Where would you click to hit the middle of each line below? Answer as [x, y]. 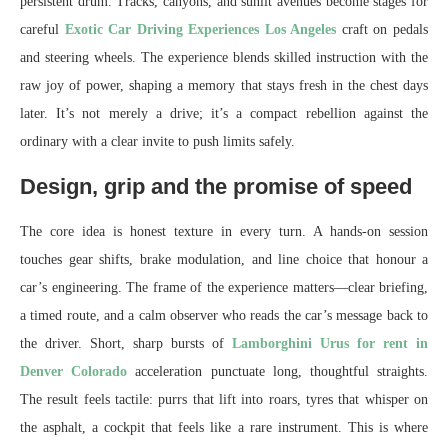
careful [42, 30]
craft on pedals [382, 30]
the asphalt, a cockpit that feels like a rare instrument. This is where [224, 428]
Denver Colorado [74, 372]
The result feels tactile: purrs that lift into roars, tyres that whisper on [224, 400]
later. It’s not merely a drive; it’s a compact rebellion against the [224, 114]
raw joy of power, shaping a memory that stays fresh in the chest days [224, 86]
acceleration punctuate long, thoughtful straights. [278, 372]
